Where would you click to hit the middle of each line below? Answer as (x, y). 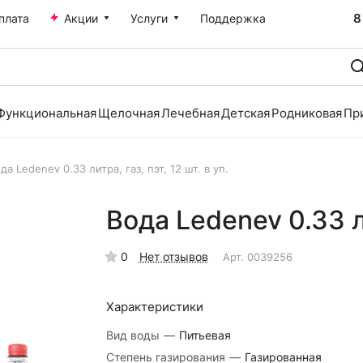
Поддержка (233, 18)
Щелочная (129, 113)
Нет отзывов (173, 256)
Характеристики (154, 307)
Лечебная (190, 113)
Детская (246, 113)
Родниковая (307, 113)
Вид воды (134, 335)
